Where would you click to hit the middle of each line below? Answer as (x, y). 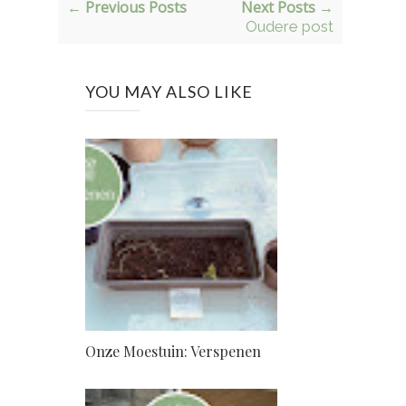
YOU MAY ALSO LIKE (169, 92)
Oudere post (289, 27)
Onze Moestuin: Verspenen (173, 352)
